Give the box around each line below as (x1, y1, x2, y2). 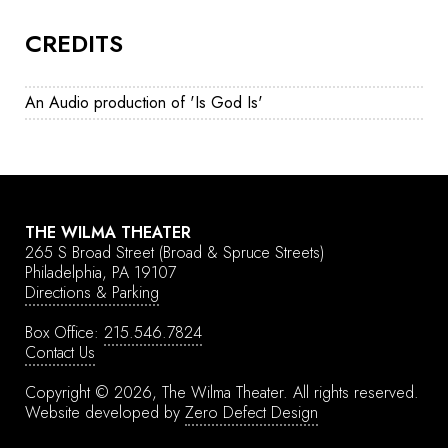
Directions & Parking (25, 281, 159, 304)
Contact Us (25, 341, 95, 364)
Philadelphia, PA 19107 (25, 261, 176, 284)
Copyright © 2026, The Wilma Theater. (25, 381, 293, 404)
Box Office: (25, 321, 104, 344)
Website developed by (25, 401, 185, 424)
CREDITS (25, 26, 123, 61)
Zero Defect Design (185, 401, 318, 424)
